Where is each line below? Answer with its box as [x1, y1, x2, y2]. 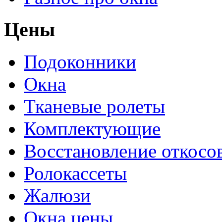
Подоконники [24, 51, 136, 72]
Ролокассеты [24, 162, 127, 184]
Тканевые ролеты [24, 95, 165, 117]
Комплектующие [24, 117, 161, 139]
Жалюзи [24, 184, 91, 206]
